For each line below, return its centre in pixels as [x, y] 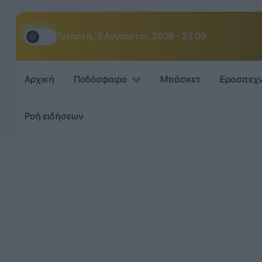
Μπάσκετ [180, 80]
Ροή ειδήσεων [54, 116]
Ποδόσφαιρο [100, 80]
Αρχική [39, 80]
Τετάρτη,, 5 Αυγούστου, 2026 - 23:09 [131, 36]
